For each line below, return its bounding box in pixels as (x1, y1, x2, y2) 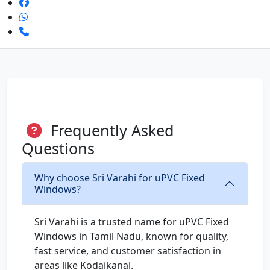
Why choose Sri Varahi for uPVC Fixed (34, 171, 205, 184)
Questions (22, 137, 95, 159)
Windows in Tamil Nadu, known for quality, (34, 229, 228, 243)
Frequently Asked (46, 119, 174, 140)
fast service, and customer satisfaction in (34, 243, 221, 257)
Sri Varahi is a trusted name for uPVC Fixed (34, 215, 229, 228)
